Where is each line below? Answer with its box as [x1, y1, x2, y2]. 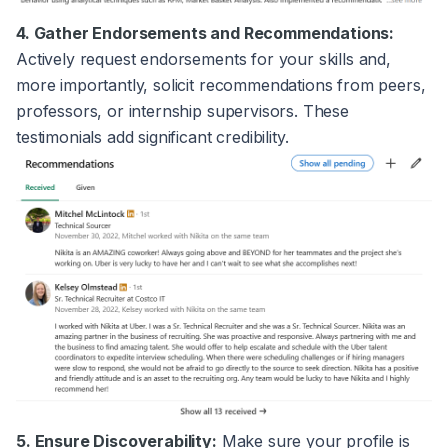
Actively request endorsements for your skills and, [16, 48, 391, 69]
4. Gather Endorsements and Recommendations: [16, 22, 395, 43]
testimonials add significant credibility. [16, 126, 289, 147]
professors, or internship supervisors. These [16, 100, 349, 121]
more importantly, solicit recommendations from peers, [16, 74, 426, 95]
